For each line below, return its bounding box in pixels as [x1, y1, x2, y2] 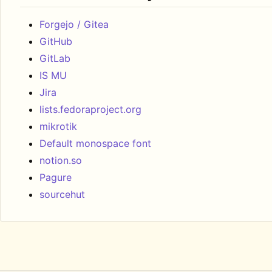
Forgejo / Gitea [39, 18, 109, 31]
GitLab [39, 52, 70, 65]
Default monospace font [39, 137, 151, 150]
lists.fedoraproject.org [39, 103, 141, 116]
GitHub [39, 35, 72, 48]
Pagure [39, 171, 72, 184]
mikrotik [39, 120, 77, 133]
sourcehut [39, 188, 85, 201]
